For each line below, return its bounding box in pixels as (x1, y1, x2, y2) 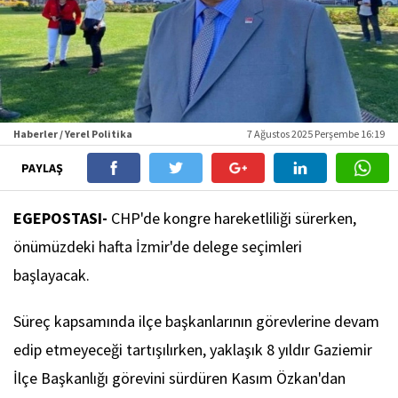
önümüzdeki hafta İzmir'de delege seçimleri (13, 236, 302, 258)
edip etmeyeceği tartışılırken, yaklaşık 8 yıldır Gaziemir (13, 339, 372, 361)
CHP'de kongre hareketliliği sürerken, (111, 208, 356, 229)
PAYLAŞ (20, 160, 66, 177)
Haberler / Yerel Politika (13, 127, 132, 141)
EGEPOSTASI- (13, 208, 111, 229)
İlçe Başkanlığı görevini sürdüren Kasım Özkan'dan (13, 368, 346, 389)
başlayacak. (13, 265, 93, 286)
